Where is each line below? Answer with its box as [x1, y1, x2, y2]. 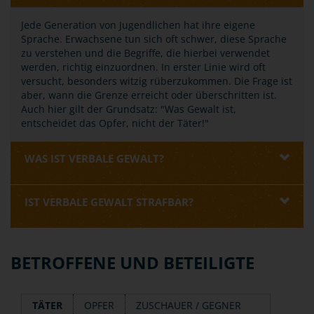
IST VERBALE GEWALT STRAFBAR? [25, 195, 193, 209]
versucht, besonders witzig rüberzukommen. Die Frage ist [21, 74, 292, 88]
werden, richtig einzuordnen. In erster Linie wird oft [21, 60, 266, 74]
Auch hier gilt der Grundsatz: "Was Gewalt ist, [21, 102, 236, 116]
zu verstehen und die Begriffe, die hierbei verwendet [21, 46, 270, 60]
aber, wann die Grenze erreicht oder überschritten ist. [21, 88, 277, 102]
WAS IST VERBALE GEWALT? [25, 151, 164, 165]
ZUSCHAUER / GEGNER [136, 299, 241, 312]
